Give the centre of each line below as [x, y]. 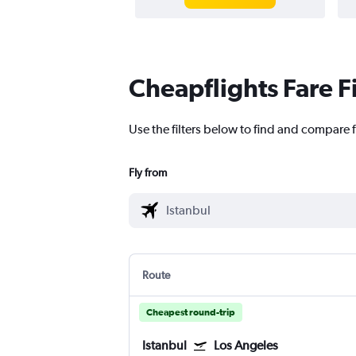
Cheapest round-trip [191, 313]
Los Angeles [246, 346]
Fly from [148, 173]
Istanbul [164, 346]
